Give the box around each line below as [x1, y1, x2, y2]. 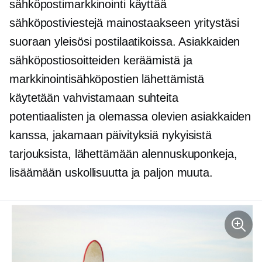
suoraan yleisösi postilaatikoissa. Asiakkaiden [9, 35, 240, 48]
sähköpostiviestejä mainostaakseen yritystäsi [9, 16, 239, 29]
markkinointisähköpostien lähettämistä [9, 73, 205, 85]
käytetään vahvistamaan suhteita [9, 91, 178, 104]
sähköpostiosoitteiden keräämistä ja [9, 54, 192, 67]
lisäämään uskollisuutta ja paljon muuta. [9, 166, 213, 179]
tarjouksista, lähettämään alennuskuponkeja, [9, 147, 237, 160]
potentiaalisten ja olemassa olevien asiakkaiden [9, 110, 251, 123]
